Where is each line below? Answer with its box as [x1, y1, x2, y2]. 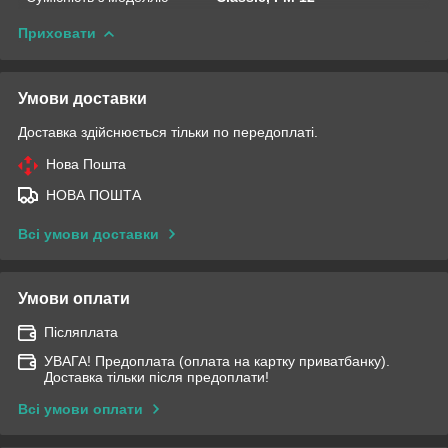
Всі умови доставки [18, 225, 159, 242]
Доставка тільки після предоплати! [44, 368, 269, 385]
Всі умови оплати [18, 400, 143, 417]
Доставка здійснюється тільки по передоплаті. [18, 123, 318, 140]
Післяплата [44, 323, 118, 340]
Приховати [18, 24, 96, 41]
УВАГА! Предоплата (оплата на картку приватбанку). [44, 352, 390, 369]
